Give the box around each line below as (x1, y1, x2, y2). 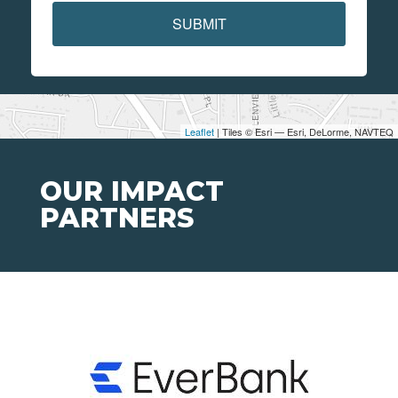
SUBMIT (171, 13, 227, 35)
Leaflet (185, 124, 214, 139)
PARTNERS (40, 202, 194, 235)
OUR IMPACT (40, 175, 224, 209)
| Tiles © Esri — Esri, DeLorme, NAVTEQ (214, 124, 394, 139)
